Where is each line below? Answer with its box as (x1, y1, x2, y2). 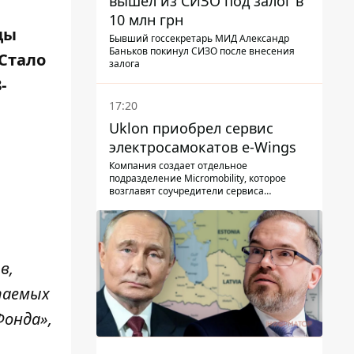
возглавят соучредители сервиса (109, 183, 264, 198)
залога (109, 56, 140, 70)
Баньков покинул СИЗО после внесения (109, 43, 295, 58)
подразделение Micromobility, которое (109, 171, 286, 185)
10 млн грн (109, 9, 183, 29)
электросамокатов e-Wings (109, 137, 296, 156)
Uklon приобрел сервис (109, 118, 273, 137)
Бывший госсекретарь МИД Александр (109, 31, 289, 45)
